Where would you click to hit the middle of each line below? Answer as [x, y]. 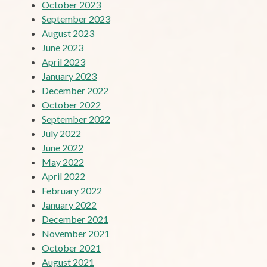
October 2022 [71, 104]
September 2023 [76, 18]
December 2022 [75, 90]
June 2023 [63, 47]
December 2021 [75, 219]
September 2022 [76, 119]
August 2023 [68, 33]
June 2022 [63, 147]
